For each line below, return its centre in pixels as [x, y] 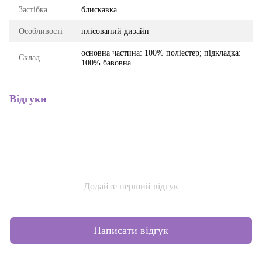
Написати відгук [131, 230]
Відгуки [28, 99]
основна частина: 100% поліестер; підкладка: [161, 53]
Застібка [33, 10]
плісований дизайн [115, 31]
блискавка [99, 10]
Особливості [41, 31]
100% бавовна [106, 63]
